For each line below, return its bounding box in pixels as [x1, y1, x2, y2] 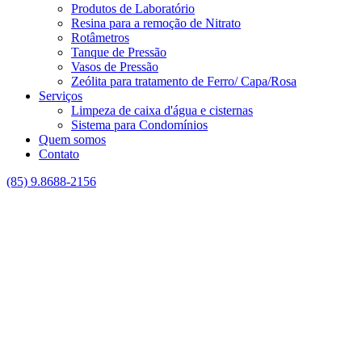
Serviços [39, 89, 82, 103]
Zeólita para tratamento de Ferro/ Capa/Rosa [71, 74, 297, 88]
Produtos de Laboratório [71, 2, 195, 15]
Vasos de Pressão [71, 60, 158, 74]
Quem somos [39, 133, 106, 146]
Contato [39, 147, 79, 161]
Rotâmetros [71, 31, 129, 44]
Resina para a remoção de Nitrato [71, 16, 241, 30]
